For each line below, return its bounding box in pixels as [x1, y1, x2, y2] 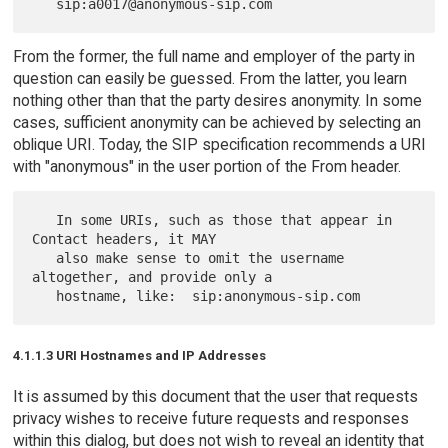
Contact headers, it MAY [32, 230, 217, 247]
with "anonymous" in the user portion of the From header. [12, 156, 401, 176]
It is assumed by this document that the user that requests [12, 387, 418, 407]
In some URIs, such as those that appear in [32, 211, 57, 228]
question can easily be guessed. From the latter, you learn [12, 68, 407, 88]
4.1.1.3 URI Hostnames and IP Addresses [12, 347, 266, 363]
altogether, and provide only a [32, 268, 273, 285]
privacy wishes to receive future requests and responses [12, 409, 409, 429]
